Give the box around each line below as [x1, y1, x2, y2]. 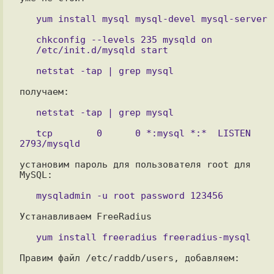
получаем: [19, 86, 69, 97]
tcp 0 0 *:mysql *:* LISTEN [19, 128, 36, 138]
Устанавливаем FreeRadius [19, 211, 152, 221]
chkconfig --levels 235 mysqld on [19, 34, 36, 45]
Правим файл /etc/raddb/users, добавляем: [19, 253, 240, 263]
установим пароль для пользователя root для [19, 159, 251, 169]
